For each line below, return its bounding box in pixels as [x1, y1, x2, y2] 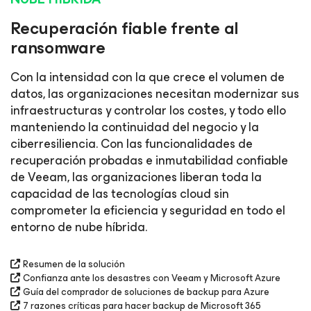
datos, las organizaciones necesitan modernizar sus [10, 83, 299, 104]
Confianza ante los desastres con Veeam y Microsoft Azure [23, 270, 280, 286]
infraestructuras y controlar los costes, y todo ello [10, 100, 286, 121]
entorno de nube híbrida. [10, 217, 147, 237]
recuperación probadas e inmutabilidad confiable [10, 150, 288, 171]
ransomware [10, 34, 106, 62]
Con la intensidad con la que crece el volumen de [10, 67, 285, 87]
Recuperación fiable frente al [10, 15, 239, 42]
